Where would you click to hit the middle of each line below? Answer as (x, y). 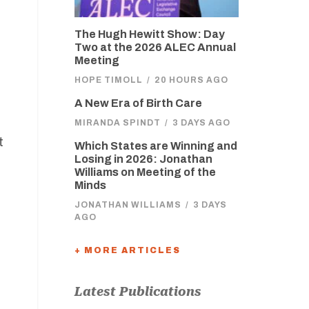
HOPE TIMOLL (108, 80)
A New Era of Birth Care (138, 103)
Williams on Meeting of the (145, 172)
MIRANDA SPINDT (117, 123)
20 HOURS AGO (191, 80)
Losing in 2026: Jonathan (143, 159)
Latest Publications (138, 291)
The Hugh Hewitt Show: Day (149, 34)
